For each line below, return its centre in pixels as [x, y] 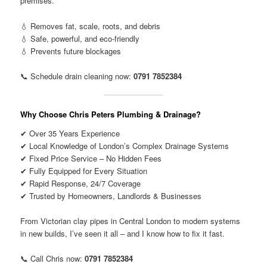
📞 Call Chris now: [53, 258]
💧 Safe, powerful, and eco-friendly [80, 38]
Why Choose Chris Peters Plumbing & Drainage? [111, 114]
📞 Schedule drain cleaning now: [77, 76]
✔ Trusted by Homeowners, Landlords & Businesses [111, 195]
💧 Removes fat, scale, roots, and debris [91, 26]
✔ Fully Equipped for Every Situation [84, 170]
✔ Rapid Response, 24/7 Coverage [81, 183]
